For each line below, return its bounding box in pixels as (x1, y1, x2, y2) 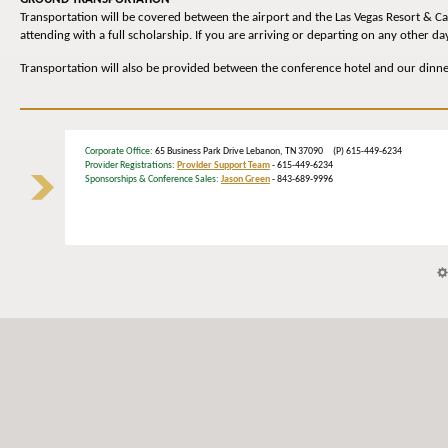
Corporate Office (85, 146, 150, 158)
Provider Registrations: (85, 160, 175, 172)
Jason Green (221, 174, 270, 186)
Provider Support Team (177, 160, 270, 172)
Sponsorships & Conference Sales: (85, 174, 219, 186)
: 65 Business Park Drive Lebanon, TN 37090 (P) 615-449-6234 (150, 146, 410, 158)
